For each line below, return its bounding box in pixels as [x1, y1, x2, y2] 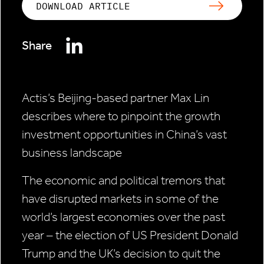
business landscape [22, 146, 122, 160]
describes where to [22, 109, 121, 124]
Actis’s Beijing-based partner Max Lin [22, 91, 209, 105]
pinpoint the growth [121, 109, 220, 124]
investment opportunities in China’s [22, 127, 206, 142]
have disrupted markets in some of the [22, 192, 219, 206]
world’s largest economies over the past [22, 210, 225, 225]
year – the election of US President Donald [22, 228, 238, 243]
